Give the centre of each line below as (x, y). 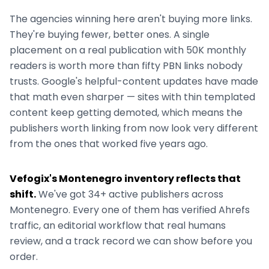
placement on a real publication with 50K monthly (128, 50)
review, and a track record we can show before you (131, 241)
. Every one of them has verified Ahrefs (159, 210)
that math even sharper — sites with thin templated (132, 97)
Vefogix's (34, 179)
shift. (23, 194)
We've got (62, 194)
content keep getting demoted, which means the (126, 113)
